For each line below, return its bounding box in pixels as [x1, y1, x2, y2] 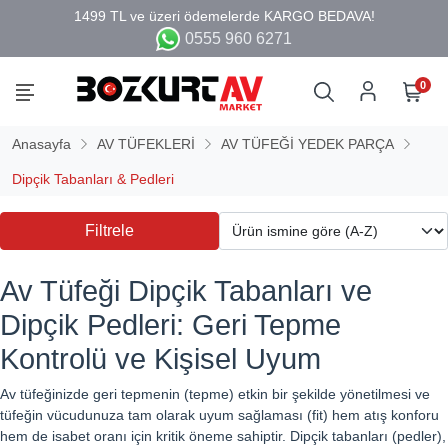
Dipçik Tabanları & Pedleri [12, 170, 174, 187]
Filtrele [84, 221, 134, 239]
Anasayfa [12, 135, 71, 152]
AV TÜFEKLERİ [97, 135, 195, 152]
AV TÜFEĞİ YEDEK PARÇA [221, 135, 394, 152]
